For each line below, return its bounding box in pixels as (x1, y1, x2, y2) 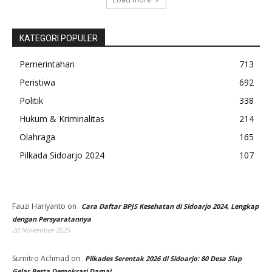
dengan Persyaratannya (12, 214, 91, 223)
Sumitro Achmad (12, 253, 69, 263)
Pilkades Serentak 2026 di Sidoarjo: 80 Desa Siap (85, 253, 242, 263)
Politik (19, 94, 43, 106)
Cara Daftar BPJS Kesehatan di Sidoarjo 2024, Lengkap (81, 201, 259, 211)
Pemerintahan (19, 58, 75, 70)
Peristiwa (19, 76, 55, 88)
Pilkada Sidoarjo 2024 (19, 149, 104, 161)
